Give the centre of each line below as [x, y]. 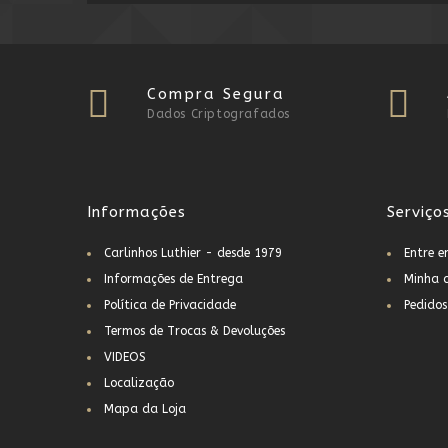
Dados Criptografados [218, 114]
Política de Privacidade [170, 305]
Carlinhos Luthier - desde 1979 [193, 253]
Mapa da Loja [145, 409]
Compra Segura [216, 94]
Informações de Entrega [173, 279]
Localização [139, 383]
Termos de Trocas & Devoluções [194, 331]
